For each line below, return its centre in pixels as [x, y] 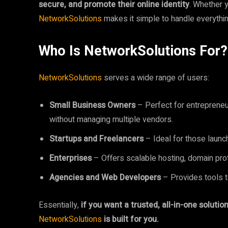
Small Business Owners [92, 105]
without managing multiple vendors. [111, 120]
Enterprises [70, 158]
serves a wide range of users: [156, 78]
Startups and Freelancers [96, 139]
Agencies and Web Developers [105, 178]
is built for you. [131, 219]
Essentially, [60, 205]
